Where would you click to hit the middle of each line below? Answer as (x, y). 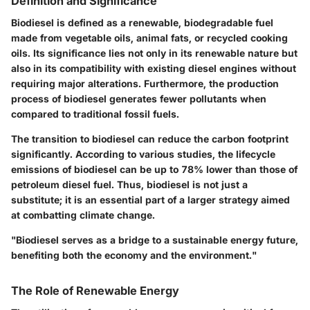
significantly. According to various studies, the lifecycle (143, 154)
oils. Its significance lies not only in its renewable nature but (154, 53)
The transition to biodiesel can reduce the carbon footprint (150, 138)
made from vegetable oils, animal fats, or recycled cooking (149, 37)
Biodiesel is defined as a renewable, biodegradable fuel (142, 22)
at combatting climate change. (83, 215)
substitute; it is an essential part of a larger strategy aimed (151, 199)
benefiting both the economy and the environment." (134, 255)
